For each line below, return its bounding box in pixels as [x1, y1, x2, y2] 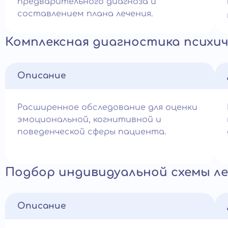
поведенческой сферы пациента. [17, 127, 166, 136]
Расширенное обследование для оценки [17, 103, 197, 112]
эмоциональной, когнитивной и [17, 115, 161, 124]
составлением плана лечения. [17, 9, 153, 18]
